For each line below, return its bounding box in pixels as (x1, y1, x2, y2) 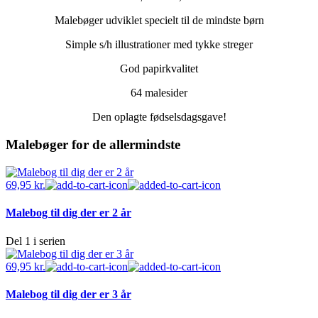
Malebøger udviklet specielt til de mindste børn (54, 14, 264, 27)
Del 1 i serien (6, 235, 65, 248)
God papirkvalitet (120, 62, 198, 75)
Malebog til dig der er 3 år (6, 288, 131, 301)
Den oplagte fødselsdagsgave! (92, 111, 226, 124)
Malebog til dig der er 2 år (6, 206, 131, 219)
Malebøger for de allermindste (6, 136, 180, 152)
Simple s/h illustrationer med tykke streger (65, 38, 253, 51)
